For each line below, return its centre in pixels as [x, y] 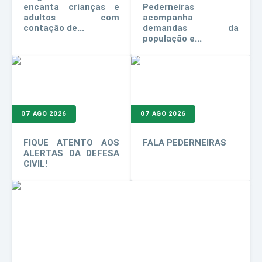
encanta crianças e [71, 7]
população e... [172, 38]
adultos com [71, 17]
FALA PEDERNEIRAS [185, 142]
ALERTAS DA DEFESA [71, 153]
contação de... [54, 28]
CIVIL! [35, 163]
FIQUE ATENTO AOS [71, 142]
